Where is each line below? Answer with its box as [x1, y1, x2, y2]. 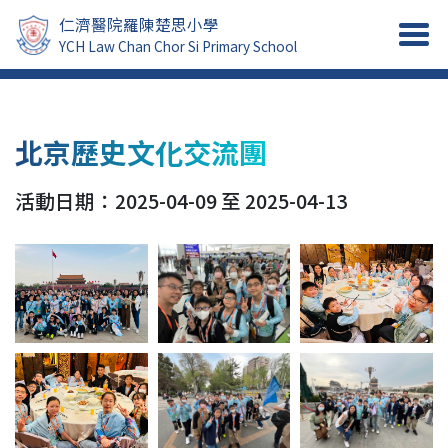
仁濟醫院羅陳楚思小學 [59, 13, 220, 36]
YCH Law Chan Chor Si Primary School [59, 36, 298, 57]
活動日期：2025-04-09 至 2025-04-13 [15, 186, 347, 215]
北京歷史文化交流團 [15, 132, 267, 172]
